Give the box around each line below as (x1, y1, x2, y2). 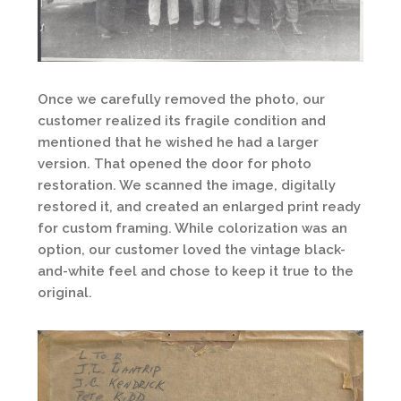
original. (38, 285, 92, 302)
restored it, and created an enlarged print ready (38, 199, 361, 216)
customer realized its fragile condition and (38, 113, 326, 130)
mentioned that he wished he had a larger (38, 134, 319, 151)
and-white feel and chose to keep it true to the (38, 263, 354, 280)
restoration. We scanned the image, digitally (38, 177, 336, 194)
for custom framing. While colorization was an (38, 220, 347, 237)
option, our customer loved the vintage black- (38, 242, 346, 259)
